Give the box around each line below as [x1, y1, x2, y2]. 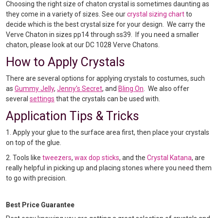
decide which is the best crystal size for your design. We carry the [6, 20, 205, 28]
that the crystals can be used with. [54, 94, 160, 103]
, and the [119, 153, 147, 162]
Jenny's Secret [57, 84, 102, 92]
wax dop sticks [74, 153, 119, 162]
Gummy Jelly [15, 84, 54, 92]
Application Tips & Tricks [6, 109, 139, 123]
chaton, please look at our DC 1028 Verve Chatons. [6, 40, 160, 49]
